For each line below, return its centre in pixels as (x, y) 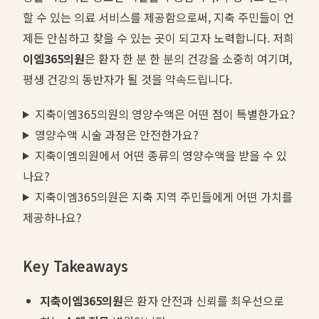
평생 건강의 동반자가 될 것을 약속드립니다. (127, 79)
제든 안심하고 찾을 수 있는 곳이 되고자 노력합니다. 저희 (158, 37)
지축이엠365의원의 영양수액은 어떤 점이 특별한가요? (165, 114)
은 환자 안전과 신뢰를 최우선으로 (204, 300)
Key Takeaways (75, 266)
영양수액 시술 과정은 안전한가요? (116, 134)
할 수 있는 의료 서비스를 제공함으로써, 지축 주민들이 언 (158, 17)
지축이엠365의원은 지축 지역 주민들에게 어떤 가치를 (163, 196)
